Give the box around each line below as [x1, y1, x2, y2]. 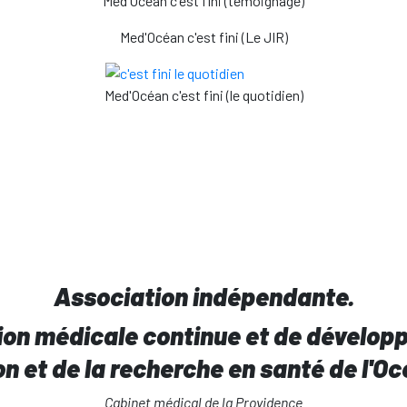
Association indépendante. [53, 281, 354, 312]
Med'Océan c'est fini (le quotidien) [104, 86, 303, 104]
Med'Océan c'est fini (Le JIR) [119, 28, 288, 45]
